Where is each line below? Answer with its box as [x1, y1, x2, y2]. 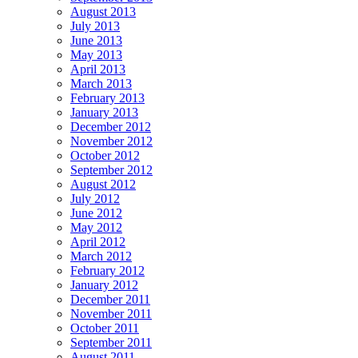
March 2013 [70, 76, 132, 90]
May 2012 [70, 220, 122, 234]
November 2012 [70, 133, 153, 148]
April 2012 [70, 234, 125, 249]
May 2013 [70, 47, 122, 62]
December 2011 [70, 292, 150, 306]
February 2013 [70, 90, 145, 105]
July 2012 [70, 191, 120, 205]
